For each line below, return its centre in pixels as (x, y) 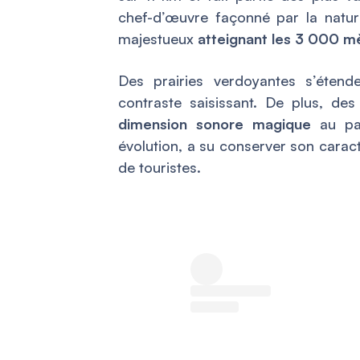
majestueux (158, 38)
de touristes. (160, 167)
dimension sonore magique (215, 123)
